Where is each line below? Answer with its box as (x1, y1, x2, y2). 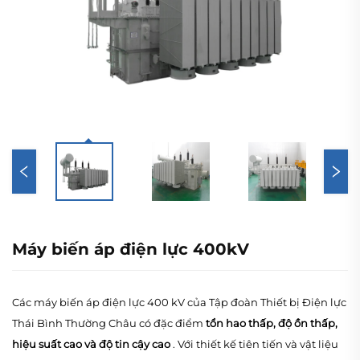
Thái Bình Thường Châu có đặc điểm (12, 316, 206, 329)
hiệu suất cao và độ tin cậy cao (12, 337, 173, 350)
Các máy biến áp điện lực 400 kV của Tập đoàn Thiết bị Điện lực (12, 295, 346, 309)
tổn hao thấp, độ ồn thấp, (206, 316, 337, 329)
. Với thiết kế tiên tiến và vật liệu (173, 337, 338, 350)
